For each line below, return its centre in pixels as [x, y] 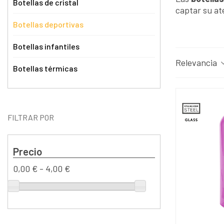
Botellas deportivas [48, 24]
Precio [27, 151]
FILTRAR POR [31, 117]
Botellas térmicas [45, 68]
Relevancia [197, 62]
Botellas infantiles [46, 46]
